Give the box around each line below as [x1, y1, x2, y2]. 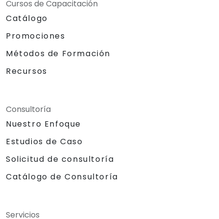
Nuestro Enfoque [6, 118, 81, 130]
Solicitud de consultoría [6, 153, 114, 165]
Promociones [6, 30, 66, 42]
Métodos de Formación [6, 47, 110, 59]
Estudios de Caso [6, 135, 83, 147]
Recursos [6, 65, 47, 77]
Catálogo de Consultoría [6, 171, 118, 183]
